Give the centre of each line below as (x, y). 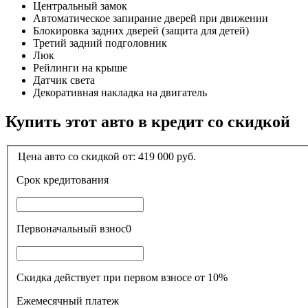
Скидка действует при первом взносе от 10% (122, 277)
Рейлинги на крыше (80, 68)
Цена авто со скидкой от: (78, 156)
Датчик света (64, 80)
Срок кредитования (76, 179)
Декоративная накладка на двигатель (120, 93)
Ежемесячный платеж (68, 300)
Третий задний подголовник (100, 43)
